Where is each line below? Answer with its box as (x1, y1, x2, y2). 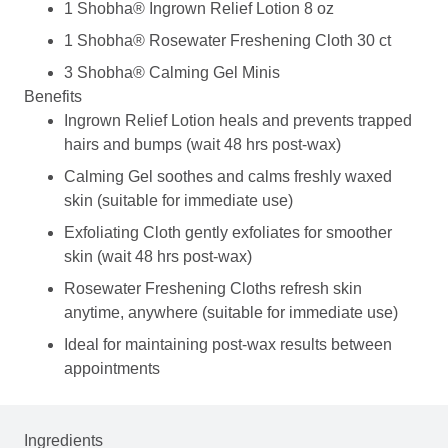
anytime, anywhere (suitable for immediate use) (64, 303, 398, 321)
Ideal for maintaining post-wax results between (64, 335, 392, 353)
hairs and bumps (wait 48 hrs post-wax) (64, 135, 341, 153)
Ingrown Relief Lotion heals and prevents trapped (64, 111, 412, 129)
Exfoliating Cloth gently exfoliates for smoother (64, 223, 392, 241)
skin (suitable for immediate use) (64, 191, 293, 209)
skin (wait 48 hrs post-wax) (64, 247, 252, 265)
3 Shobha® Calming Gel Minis (64, 63, 280, 81)
